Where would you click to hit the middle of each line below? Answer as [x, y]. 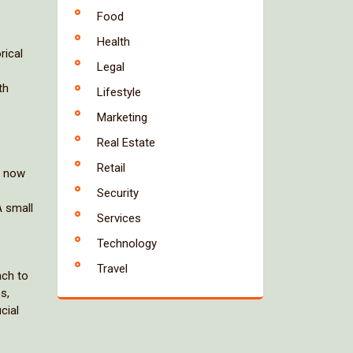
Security [118, 193]
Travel [112, 269]
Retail [111, 168]
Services [119, 218]
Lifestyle [119, 92]
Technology [127, 243]
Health [113, 42]
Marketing [122, 117]
